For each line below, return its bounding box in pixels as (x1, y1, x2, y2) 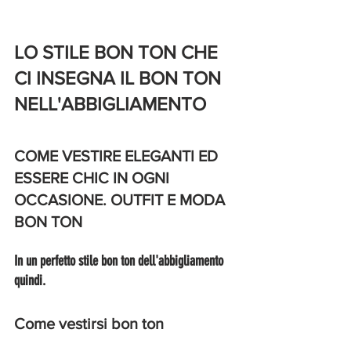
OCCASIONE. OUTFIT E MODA (14, 191, 229, 208)
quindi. (14, 272, 49, 289)
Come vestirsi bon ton (14, 315, 168, 332)
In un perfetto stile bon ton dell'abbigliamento (14, 252, 226, 270)
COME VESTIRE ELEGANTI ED (14, 147, 222, 165)
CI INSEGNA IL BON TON (14, 67, 226, 89)
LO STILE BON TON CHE (14, 42, 223, 63)
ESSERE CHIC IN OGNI (14, 169, 173, 186)
